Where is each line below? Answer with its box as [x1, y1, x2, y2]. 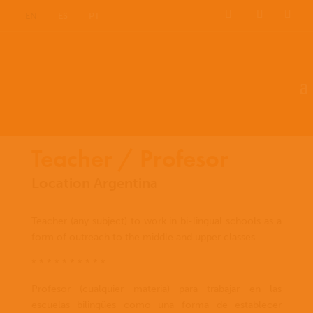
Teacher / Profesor [31, 143, 228, 175]
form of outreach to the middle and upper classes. [31, 231, 258, 243]
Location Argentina [31, 175, 158, 191]
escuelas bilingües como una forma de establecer [31, 299, 282, 311]
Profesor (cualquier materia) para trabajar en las [31, 283, 282, 295]
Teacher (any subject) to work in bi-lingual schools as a [31, 215, 282, 227]
